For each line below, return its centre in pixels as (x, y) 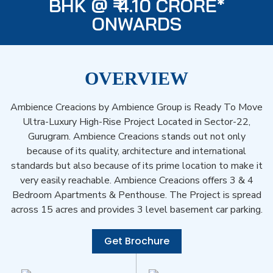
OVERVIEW (136, 79)
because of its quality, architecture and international (136, 151)
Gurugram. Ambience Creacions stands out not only (136, 137)
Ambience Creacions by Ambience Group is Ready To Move (136, 108)
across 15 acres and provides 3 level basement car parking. (136, 210)
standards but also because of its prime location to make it (136, 166)
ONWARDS (136, 24)
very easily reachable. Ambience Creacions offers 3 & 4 (136, 181)
